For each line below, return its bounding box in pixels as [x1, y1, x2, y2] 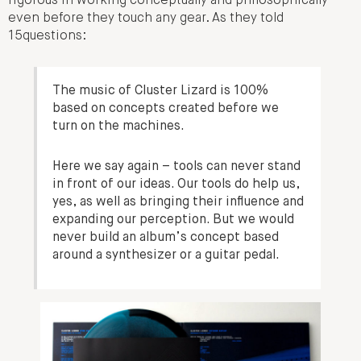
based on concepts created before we [52, 102, 280, 115]
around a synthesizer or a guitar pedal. [52, 249, 280, 262]
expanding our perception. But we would [52, 214, 295, 226]
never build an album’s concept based [52, 231, 280, 244]
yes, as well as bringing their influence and [52, 196, 305, 209]
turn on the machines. [52, 120, 185, 133]
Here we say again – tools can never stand [52, 160, 301, 173]
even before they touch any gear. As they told [8, 12, 284, 26]
